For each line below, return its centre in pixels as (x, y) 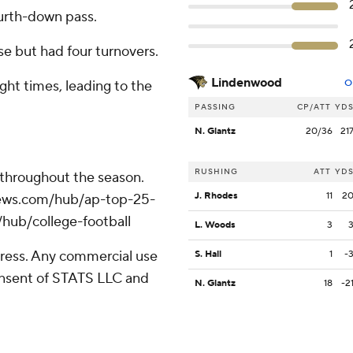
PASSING (215, 107)
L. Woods (215, 225)
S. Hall (208, 255)
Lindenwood (247, 83)
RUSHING (216, 172)
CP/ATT (314, 107)
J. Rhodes (216, 196)
